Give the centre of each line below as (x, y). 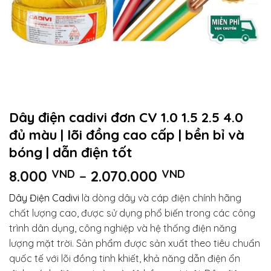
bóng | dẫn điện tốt (71, 152)
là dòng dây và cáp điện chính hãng (160, 198)
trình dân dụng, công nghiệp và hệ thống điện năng (123, 228)
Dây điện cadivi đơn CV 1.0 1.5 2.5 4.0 (126, 117)
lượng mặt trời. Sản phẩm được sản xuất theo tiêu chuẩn (135, 243)
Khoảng (212, 175)
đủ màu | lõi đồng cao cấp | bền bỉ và (127, 135)
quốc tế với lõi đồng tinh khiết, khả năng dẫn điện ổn (125, 258)
